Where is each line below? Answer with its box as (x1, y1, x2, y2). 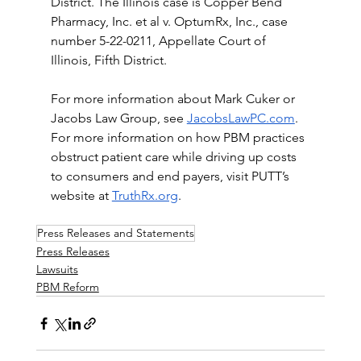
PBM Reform (35, 280, 99, 294)
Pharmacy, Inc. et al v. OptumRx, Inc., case (50, 14, 291, 29)
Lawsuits (35, 262, 78, 276)
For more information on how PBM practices (50, 130, 308, 145)
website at (50, 188, 112, 203)
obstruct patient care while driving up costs (50, 149, 300, 164)
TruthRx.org (111, 188, 178, 203)
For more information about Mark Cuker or (50, 91, 298, 106)
